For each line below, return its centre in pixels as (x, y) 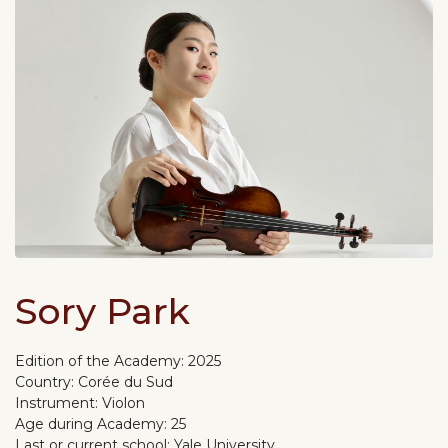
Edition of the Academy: (101, 360)
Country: (46, 381)
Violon (123, 402)
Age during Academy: (93, 423)
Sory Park (102, 310)
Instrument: (58, 402)
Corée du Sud (125, 381)
